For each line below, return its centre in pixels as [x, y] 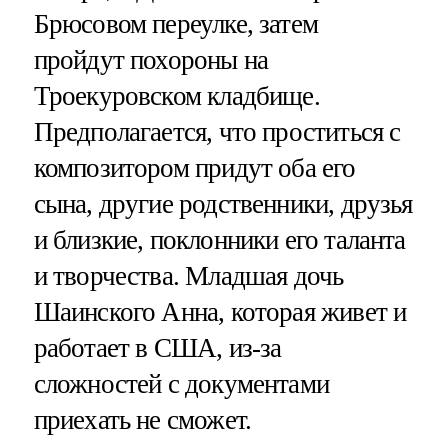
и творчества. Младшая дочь [188, 275]
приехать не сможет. [142, 419]
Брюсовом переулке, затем [176, 23]
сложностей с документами [181, 383]
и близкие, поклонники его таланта [219, 239]
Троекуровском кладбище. [176, 95]
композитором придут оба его [194, 167]
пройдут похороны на [151, 59]
